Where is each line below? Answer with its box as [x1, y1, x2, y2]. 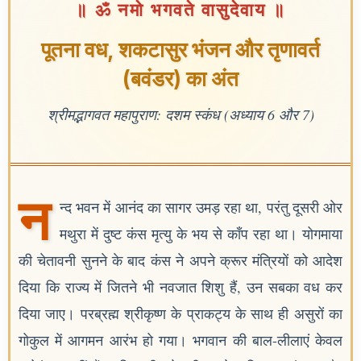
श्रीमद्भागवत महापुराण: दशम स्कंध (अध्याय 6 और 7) [47, 105, 314, 124]
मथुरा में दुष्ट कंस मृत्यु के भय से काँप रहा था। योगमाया [60, 224, 342, 243]
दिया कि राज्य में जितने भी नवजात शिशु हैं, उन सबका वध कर [19, 277, 342, 297]
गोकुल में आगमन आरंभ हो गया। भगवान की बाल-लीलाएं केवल [19, 330, 342, 350]
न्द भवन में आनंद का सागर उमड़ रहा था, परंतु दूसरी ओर [60, 197, 342, 217]
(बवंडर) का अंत [122, 66, 239, 91]
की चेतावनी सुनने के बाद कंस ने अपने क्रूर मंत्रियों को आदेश [19, 251, 342, 270]
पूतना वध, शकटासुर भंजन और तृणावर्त [41, 37, 320, 62]
